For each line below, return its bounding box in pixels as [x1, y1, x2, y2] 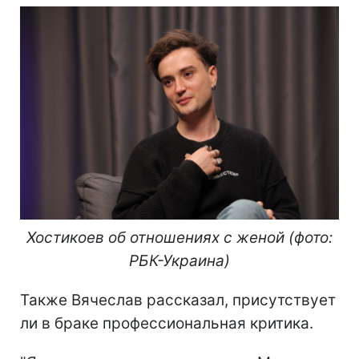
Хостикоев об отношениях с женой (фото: [26, 228, 333, 247]
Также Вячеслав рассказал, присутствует [20, 290, 336, 309]
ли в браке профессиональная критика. [20, 313, 313, 333]
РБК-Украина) [129, 251, 230, 270]
